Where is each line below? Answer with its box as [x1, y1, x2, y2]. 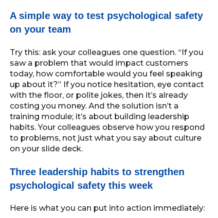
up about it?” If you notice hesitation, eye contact [10, 79, 204, 89]
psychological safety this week [10, 180, 153, 191]
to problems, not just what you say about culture [10, 133, 201, 143]
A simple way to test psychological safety [10, 10, 203, 21]
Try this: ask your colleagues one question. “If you [10, 47, 203, 57]
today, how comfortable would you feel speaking [10, 69, 202, 78]
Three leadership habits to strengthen [10, 166, 184, 178]
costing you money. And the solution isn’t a [10, 101, 179, 110]
